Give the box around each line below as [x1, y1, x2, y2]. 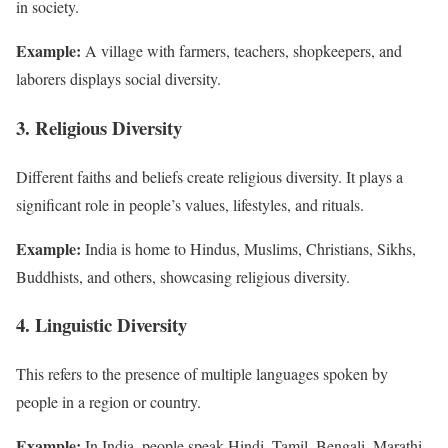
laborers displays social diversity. [16, 68, 221, 90]
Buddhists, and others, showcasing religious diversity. [16, 265, 350, 287]
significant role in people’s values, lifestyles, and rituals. [16, 193, 364, 215]
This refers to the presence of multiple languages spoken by [16, 363, 388, 385]
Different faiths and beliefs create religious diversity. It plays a [16, 165, 403, 187]
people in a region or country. [16, 391, 201, 413]
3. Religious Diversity [16, 114, 182, 142]
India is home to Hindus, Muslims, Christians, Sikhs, [81, 237, 416, 259]
